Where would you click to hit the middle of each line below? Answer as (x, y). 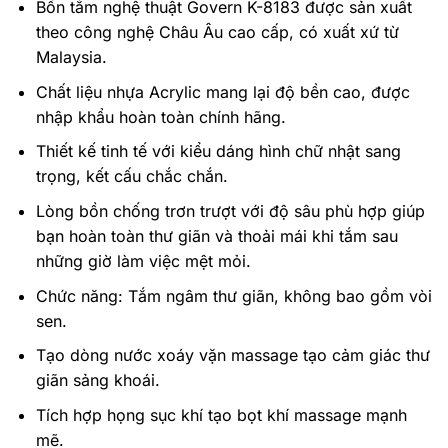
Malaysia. (71, 57)
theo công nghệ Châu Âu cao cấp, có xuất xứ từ (217, 32)
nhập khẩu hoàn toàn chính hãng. (160, 116)
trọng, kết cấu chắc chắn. (131, 176)
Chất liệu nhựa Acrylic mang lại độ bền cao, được (222, 91)
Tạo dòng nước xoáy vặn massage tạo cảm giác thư (232, 355)
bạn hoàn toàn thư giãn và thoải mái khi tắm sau (216, 236)
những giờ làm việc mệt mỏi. (143, 261)
